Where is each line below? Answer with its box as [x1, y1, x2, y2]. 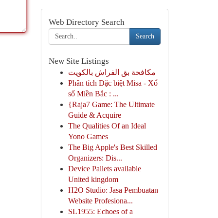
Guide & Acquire [68, 111, 121, 119]
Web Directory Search [48, 18, 125, 27]
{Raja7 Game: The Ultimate [68, 100, 155, 109]
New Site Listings [48, 56, 109, 66]
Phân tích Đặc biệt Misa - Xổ [68, 79, 158, 87]
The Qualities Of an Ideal [68, 122, 146, 130]
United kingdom [68, 175, 118, 183]
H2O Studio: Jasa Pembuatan [68, 186, 158, 194]
